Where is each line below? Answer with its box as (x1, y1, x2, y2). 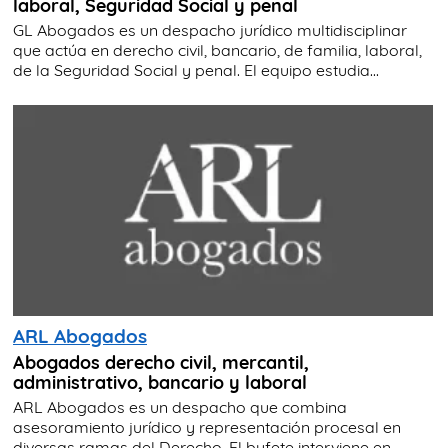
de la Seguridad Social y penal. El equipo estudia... (13, 60, 379, 81)
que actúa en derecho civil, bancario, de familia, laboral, (13, 40, 422, 61)
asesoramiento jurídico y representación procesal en (13, 416, 401, 437)
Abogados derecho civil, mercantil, (13, 350, 309, 373)
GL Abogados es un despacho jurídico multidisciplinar (13, 20, 407, 41)
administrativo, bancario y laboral (13, 370, 307, 393)
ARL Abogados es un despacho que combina (13, 396, 347, 417)
